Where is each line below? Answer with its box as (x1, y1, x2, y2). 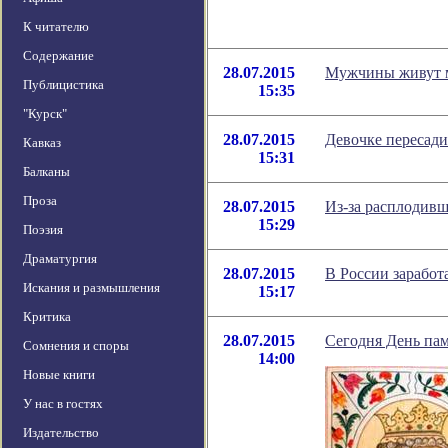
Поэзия (23, 222, 63, 238)
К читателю (23, 19, 89, 35)
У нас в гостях (23, 396, 103, 412)
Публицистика (23, 77, 104, 93)
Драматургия (23, 251, 97, 267)
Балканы (23, 164, 70, 180)
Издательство (23, 425, 99, 441)
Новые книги (23, 367, 95, 383)
